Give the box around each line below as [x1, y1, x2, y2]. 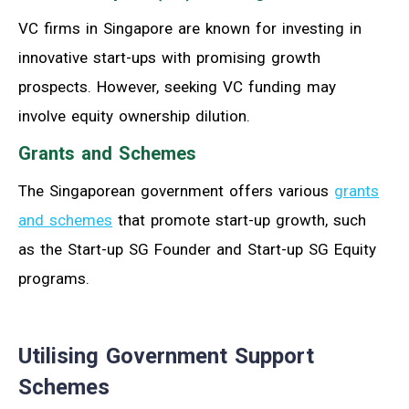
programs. [18, 268, 89, 288]
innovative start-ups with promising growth [18, 47, 320, 67]
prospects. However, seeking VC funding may [18, 77, 336, 96]
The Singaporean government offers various [18, 181, 334, 200]
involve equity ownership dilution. [18, 106, 250, 125]
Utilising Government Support [18, 342, 314, 369]
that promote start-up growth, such [112, 210, 366, 229]
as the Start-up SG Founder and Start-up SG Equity [18, 239, 376, 258]
